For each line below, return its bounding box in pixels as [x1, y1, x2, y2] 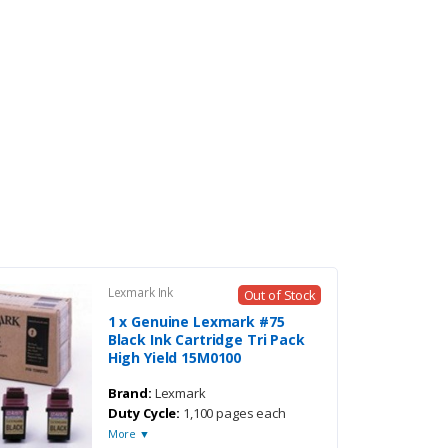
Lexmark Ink [107, 283, 174, 301]
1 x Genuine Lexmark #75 [107, 311, 285, 331]
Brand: [107, 383, 152, 402]
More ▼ [107, 425, 150, 441]
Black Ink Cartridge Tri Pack [107, 329, 305, 349]
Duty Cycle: [107, 403, 181, 422]
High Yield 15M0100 [107, 347, 242, 367]
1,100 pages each [180, 403, 286, 422]
